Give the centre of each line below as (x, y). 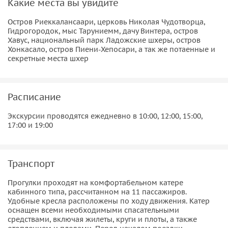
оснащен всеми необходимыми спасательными (93, 210)
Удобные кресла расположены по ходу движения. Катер (109, 201)
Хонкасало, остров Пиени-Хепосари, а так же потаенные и (111, 49)
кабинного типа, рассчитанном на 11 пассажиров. (97, 192)
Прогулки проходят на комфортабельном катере (95, 182)
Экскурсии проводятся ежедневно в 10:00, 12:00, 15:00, (105, 116)
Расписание (34, 97)
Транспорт (31, 163)
